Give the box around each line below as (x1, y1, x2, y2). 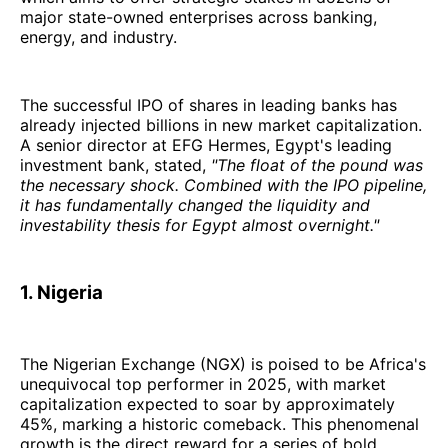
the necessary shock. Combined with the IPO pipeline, (20, 175, 427, 196)
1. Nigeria (20, 281, 103, 305)
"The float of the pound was (211, 155, 423, 176)
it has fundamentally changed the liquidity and (20, 195, 370, 216)
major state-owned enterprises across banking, (20, 7, 377, 28)
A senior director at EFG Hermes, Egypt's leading (20, 135, 392, 156)
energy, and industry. (20, 27, 177, 48)
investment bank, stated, (20, 155, 211, 176)
